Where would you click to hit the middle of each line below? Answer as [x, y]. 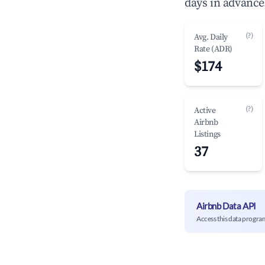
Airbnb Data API [226, 206]
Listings [207, 134]
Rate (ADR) [213, 49]
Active [205, 111]
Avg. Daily [211, 37]
